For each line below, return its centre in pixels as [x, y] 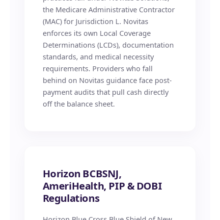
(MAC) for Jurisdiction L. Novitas [95, 21]
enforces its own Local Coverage [96, 33]
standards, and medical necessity [98, 56]
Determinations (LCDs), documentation [108, 44]
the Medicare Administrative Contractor [109, 9]
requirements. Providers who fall [97, 68]
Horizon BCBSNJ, [82, 174]
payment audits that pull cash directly [105, 92]
